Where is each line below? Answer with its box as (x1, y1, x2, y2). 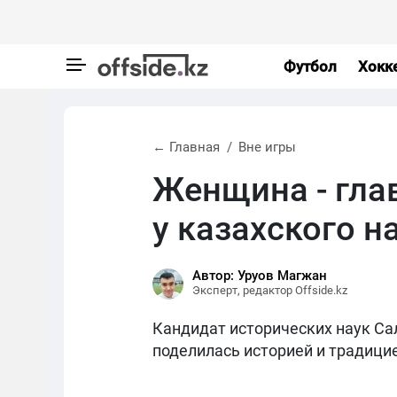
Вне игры (238, 139, 296, 155)
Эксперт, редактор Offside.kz (192, 284, 347, 297)
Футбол (283, 57, 337, 75)
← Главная (152, 139, 220, 155)
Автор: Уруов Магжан (192, 268, 327, 284)
